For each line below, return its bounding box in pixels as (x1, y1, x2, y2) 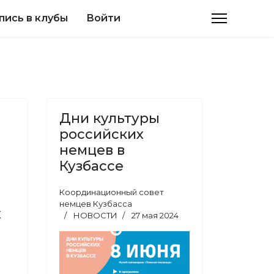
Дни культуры (59, 110, 160, 127)
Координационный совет (59, 187, 164, 197)
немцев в (59, 142, 125, 158)
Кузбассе (59, 158, 124, 174)
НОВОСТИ (73, 210, 117, 220)
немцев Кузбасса (59, 199, 132, 209)
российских (59, 126, 144, 143)
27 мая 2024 (131, 210, 179, 220)
